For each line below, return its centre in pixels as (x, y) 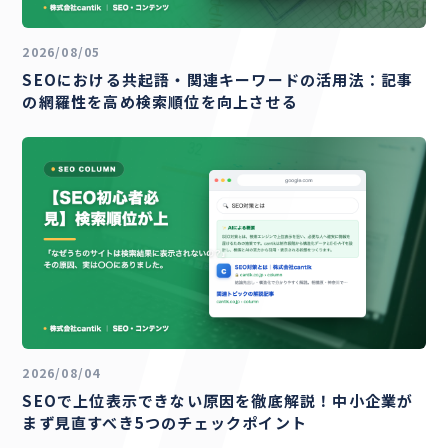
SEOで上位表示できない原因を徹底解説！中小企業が (218, 401)
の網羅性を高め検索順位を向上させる (160, 102)
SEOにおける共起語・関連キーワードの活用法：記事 (218, 80)
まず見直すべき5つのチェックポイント (165, 423)
